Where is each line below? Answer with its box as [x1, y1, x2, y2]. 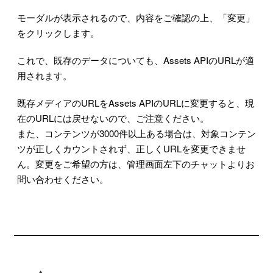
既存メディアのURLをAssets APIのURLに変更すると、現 [17, 96, 254, 109]
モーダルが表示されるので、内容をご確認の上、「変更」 [17, 10, 255, 24]
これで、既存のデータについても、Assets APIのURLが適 [17, 53, 254, 66]
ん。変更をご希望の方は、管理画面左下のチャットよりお [17, 157, 255, 170]
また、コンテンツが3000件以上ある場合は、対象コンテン [17, 126, 256, 140]
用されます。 [17, 68, 72, 82]
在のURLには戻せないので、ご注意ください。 [17, 111, 209, 124]
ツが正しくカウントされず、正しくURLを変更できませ [17, 141, 246, 155]
